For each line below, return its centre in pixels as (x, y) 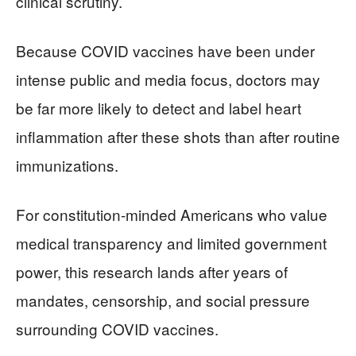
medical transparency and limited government (171, 243)
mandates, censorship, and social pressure (163, 300)
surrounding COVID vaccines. (117, 329)
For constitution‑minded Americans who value (172, 214)
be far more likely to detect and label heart (159, 108)
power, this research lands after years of (152, 271)
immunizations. (67, 165)
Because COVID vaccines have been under (165, 50)
